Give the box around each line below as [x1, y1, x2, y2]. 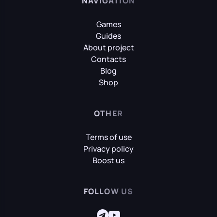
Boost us [93, 155, 124, 166]
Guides [96, 31, 121, 41]
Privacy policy [83, 143, 134, 154]
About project [83, 42, 134, 53]
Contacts [91, 54, 126, 64]
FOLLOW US [83, 186, 134, 197]
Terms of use [85, 132, 132, 142]
